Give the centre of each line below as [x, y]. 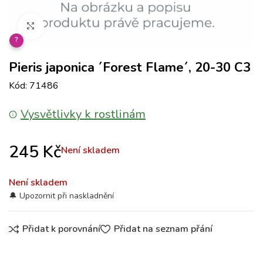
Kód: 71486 [34, 86]
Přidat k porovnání [62, 229]
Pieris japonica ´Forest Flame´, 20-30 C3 [130, 68]
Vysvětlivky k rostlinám [83, 114]
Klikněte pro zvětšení [84, 26]
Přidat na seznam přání [163, 229]
